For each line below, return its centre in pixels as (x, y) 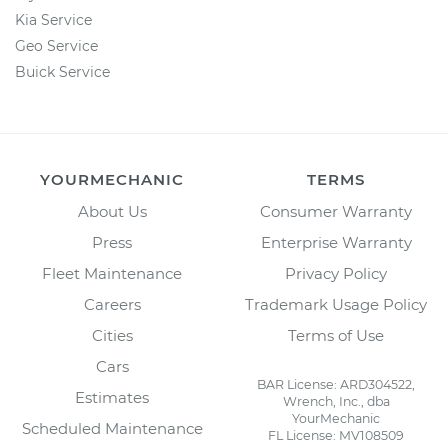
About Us (112, 211)
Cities (112, 335)
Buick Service (62, 72)
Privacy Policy (336, 273)
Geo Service (56, 46)
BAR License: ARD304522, (336, 384)
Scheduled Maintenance (112, 428)
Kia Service (53, 20)
